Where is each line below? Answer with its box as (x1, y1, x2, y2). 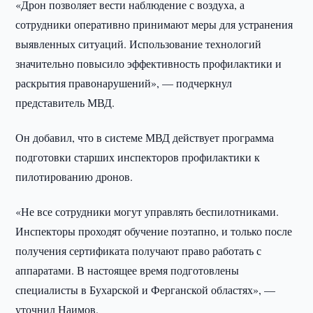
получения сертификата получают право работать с (15, 243, 262, 258)
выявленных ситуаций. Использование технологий (15, 36, 262, 51)
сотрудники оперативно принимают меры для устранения (15, 17, 293, 31)
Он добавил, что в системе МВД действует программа (15, 130, 275, 145)
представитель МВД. (15, 95, 115, 110)
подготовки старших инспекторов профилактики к (15, 150, 261, 164)
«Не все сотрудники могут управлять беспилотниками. (15, 204, 279, 219)
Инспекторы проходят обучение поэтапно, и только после (15, 224, 293, 238)
